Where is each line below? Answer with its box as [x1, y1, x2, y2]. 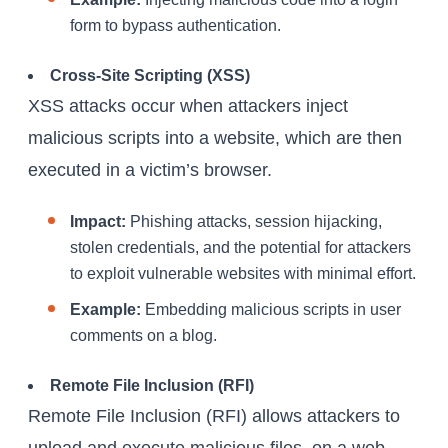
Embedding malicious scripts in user [141, 301, 401, 319]
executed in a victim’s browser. [28, 160, 272, 181]
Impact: [70, 213, 126, 231]
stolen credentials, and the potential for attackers [70, 239, 411, 257]
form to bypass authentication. [70, 17, 281, 35]
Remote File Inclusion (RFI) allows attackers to [28, 406, 400, 427]
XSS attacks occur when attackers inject [28, 96, 348, 117]
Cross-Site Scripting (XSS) [49, 67, 250, 85]
